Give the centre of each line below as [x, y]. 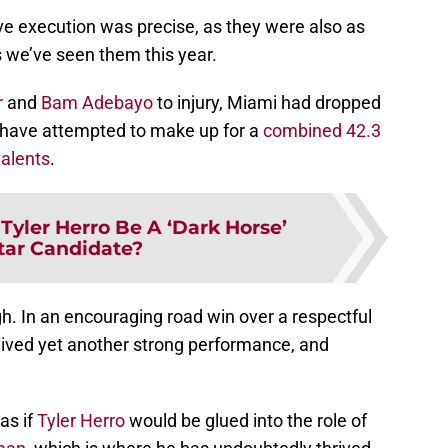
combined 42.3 [322, 130]
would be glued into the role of [246, 420]
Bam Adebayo [97, 102]
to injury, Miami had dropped [267, 102]
